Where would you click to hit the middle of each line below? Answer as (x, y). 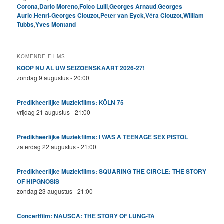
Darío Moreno (59, 6)
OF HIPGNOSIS (38, 182)
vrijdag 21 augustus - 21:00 (54, 112)
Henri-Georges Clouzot (67, 15)
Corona (28, 6)
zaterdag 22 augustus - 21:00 (57, 147)
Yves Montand (56, 24)
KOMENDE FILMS (41, 57)
